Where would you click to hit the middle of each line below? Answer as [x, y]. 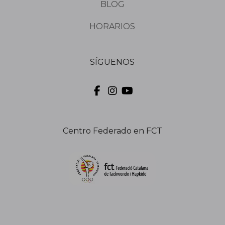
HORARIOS [113, 26]
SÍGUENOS [113, 62]
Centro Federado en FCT [112, 131]
